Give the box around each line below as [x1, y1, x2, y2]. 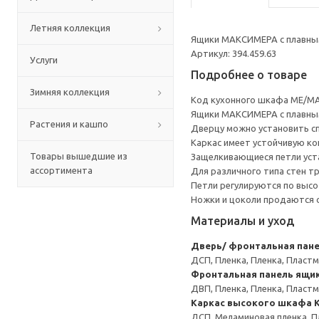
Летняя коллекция [30, 23, 110, 33]
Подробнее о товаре [191, 68, 307, 81]
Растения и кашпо [30, 119, 108, 129]
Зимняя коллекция [30, 87, 110, 97]
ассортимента [30, 165, 93, 175]
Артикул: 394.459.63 [191, 48, 276, 58]
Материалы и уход [191, 214, 294, 227]
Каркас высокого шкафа [191, 298, 312, 308]
